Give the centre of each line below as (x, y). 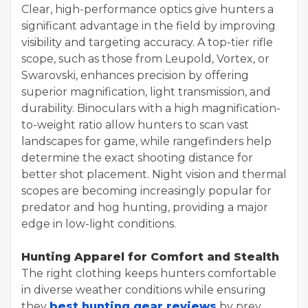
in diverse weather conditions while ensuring (144, 289)
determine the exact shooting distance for (137, 157)
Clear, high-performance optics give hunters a (147, 9)
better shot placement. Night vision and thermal (154, 174)
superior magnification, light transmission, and (146, 91)
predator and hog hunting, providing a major (145, 207)
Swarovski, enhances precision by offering (135, 75)
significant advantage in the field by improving (148, 25)
